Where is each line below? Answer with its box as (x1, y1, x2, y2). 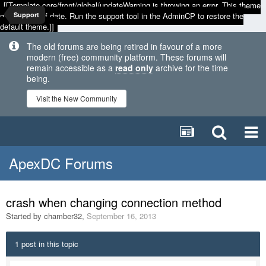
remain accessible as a (27, 62, 115, 74)
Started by (6, 210, 44, 221)
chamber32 (44, 210, 82, 221)
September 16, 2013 (87, 210, 156, 221)
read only (115, 62, 153, 74)
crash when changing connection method (6, 194, 221, 211)
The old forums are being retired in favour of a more (27, 40, 222, 52)
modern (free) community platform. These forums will (27, 51, 226, 63)
